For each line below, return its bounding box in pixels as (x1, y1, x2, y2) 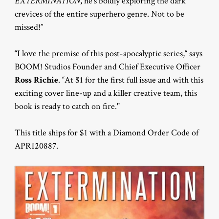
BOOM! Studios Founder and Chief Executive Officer (15, 61, 200, 72)
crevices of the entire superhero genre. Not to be (15, 8, 184, 20)
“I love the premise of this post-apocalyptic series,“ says (15, 47, 202, 59)
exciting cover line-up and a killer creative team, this (15, 87, 197, 99)
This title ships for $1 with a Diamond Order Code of (15, 127, 198, 138)
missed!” (15, 21, 43, 33)
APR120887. (15, 140, 58, 152)
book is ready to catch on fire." (15, 100, 120, 112)
